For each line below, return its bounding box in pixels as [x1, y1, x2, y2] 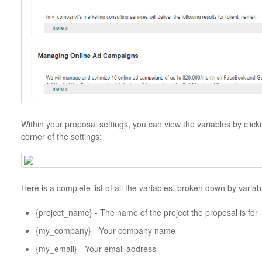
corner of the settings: [20, 130, 104, 142]
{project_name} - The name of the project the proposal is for [35, 206, 258, 218]
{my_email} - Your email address [35, 242, 156, 254]
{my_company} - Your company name [35, 224, 175, 236]
